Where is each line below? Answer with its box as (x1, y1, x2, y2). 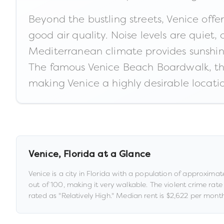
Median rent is (114, 191, 166, 200)
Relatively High (61, 191, 110, 200)
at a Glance (95, 150, 151, 159)
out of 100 (28, 180, 63, 189)
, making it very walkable (63, 180, 146, 189)
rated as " (28, 191, 61, 200)
